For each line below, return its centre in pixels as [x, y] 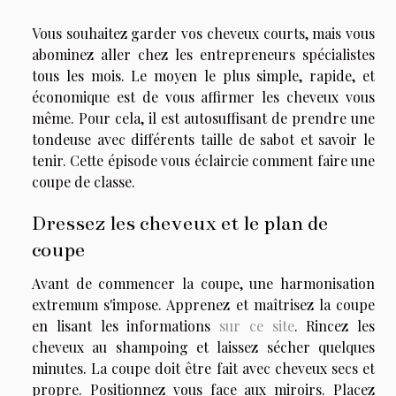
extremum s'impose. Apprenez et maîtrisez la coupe [203, 304]
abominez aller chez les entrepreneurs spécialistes [203, 54]
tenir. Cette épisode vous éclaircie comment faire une [203, 160]
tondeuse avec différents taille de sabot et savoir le [203, 139]
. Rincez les [334, 325]
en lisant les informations [126, 325]
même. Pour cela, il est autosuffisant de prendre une [203, 118]
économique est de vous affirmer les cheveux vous [203, 96]
